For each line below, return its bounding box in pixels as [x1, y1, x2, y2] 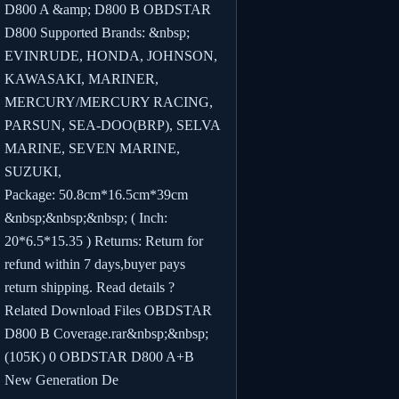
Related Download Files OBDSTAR [4, 302, 212, 318]
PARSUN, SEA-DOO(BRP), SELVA [4, 117, 220, 133]
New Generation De [4, 371, 118, 387]
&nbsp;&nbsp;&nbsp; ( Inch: [4, 209, 167, 225]
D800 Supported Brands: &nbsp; [4, 24, 190, 40]
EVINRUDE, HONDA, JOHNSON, [4, 47, 217, 63]
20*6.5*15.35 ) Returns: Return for [4, 232, 203, 248]
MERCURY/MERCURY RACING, [4, 94, 213, 110]
